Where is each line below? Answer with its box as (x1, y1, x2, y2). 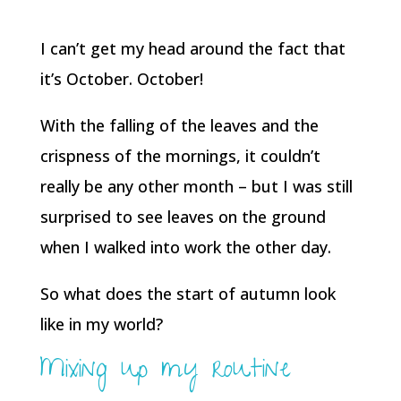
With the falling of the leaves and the (39, 115, 319, 136)
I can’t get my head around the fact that (39, 38, 346, 59)
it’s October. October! (39, 68, 203, 90)
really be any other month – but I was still (39, 175, 353, 197)
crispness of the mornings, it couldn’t (39, 145, 320, 166)
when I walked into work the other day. (39, 236, 331, 258)
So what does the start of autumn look (39, 283, 336, 304)
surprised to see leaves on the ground (39, 206, 326, 227)
